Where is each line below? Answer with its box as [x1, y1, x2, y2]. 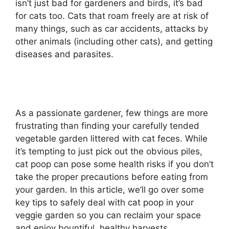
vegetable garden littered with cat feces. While [15, 133, 208, 144]
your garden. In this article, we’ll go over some [15, 185, 204, 195]
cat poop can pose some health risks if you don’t [15, 159, 214, 170]
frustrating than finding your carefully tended [15, 121, 199, 131]
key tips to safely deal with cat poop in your [15, 197, 194, 208]
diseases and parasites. [15, 49, 113, 59]
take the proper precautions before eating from [15, 172, 208, 182]
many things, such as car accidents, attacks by [15, 23, 208, 34]
